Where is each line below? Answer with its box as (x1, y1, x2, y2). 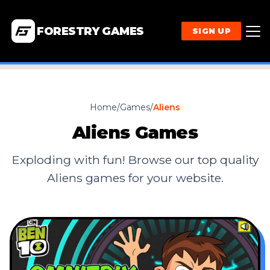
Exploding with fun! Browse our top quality (11, 152, 259, 168)
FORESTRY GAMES (37, 24, 144, 38)
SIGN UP (192, 26, 230, 36)
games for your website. (82, 171, 224, 186)
